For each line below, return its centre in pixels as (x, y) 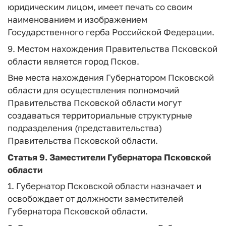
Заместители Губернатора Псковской (129, 157)
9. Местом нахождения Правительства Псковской (112, 48)
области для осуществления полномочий (93, 90)
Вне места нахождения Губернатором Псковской (111, 77)
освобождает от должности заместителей (95, 199)
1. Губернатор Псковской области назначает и (104, 186)
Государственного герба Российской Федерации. (111, 32)
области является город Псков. (73, 61)
